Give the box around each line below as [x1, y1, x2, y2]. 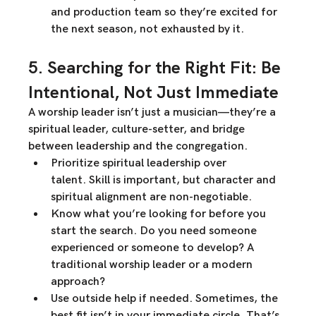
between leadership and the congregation [28, 140, 245, 154]
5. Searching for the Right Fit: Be [28, 56, 286, 79]
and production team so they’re [51, 6, 220, 20]
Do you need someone [137, 224, 260, 238]
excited [219, 6, 259, 20]
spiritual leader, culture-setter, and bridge [28, 123, 248, 137]
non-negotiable [169, 190, 249, 205]
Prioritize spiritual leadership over [51, 157, 230, 171]
